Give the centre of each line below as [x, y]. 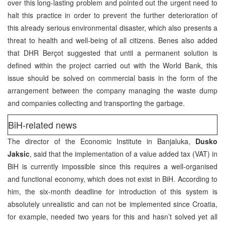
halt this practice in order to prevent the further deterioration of [113, 15]
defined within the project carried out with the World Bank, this [113, 65]
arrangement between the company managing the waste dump [113, 90]
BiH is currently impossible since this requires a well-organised [113, 166]
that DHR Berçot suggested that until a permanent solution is [113, 52]
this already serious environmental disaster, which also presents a [113, 27]
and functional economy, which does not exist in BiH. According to [113, 179]
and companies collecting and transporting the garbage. [96, 103]
